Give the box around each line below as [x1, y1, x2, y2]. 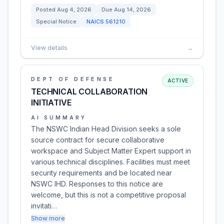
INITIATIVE [31, 97, 71, 107]
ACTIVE [167, 77, 188, 83]
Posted [36, 6, 57, 13]
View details [31, 44, 67, 51]
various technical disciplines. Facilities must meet [31, 157, 190, 166]
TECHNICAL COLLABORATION [31, 86, 148, 96]
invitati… [31, 201, 57, 210]
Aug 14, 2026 [114, 6, 151, 13]
